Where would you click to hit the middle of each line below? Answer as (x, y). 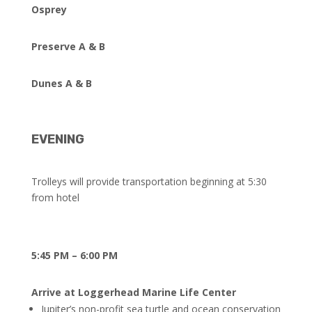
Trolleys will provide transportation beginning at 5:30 (149, 181)
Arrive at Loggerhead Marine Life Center (133, 292)
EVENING (57, 139)
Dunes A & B (61, 83)
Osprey (49, 9)
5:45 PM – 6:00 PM (74, 255)
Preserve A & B (68, 46)
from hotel (55, 197)
